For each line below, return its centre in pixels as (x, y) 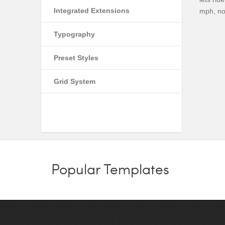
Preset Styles (76, 58)
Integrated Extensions (92, 11)
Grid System (75, 81)
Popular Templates (110, 169)
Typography (74, 34)
